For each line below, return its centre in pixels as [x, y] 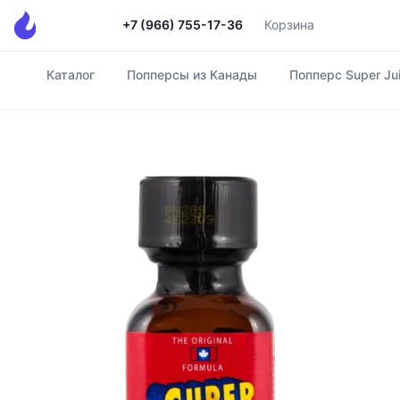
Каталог [71, 75]
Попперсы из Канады [192, 75]
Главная [42, 85]
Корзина [289, 25]
